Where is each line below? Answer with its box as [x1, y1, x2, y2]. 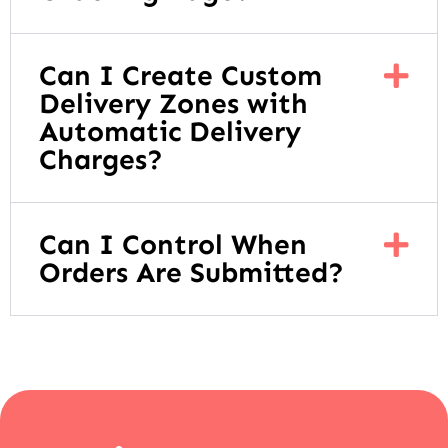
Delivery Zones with [39, 87, 308, 121]
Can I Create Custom [39, 59, 322, 93]
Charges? [39, 143, 163, 177]
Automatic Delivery [39, 115, 301, 149]
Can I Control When [39, 228, 307, 262]
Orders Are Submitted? [39, 256, 344, 290]
